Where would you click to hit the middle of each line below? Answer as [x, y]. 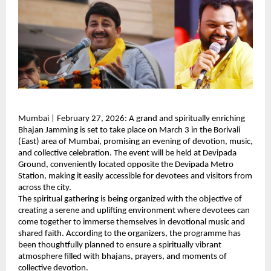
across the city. [45, 188]
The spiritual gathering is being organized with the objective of [130, 200]
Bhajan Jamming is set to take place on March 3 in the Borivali [129, 131]
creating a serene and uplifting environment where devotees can [134, 211]
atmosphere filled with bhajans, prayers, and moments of [122, 257]
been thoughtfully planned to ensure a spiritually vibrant [120, 246]
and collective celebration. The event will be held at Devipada [127, 154]
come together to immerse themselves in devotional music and [132, 223]
